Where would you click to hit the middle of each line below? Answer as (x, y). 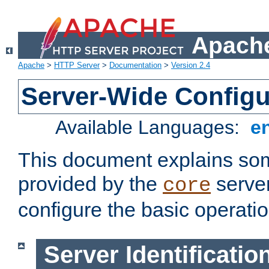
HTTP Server (77, 65)
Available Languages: (150, 128)
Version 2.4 (191, 65)
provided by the (90, 184)
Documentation (135, 65)
